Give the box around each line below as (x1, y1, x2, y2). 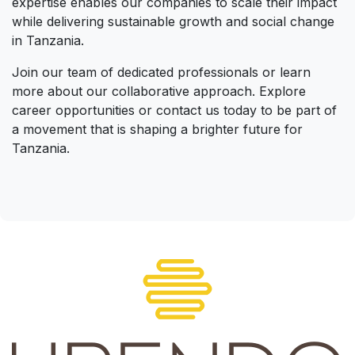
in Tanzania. (12, 32, 84, 48)
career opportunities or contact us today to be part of (12, 101, 337, 118)
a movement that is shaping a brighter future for (12, 120, 303, 137)
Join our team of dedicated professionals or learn (12, 63, 311, 80)
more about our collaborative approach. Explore (12, 82, 306, 99)
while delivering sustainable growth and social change (12, 13, 334, 29)
